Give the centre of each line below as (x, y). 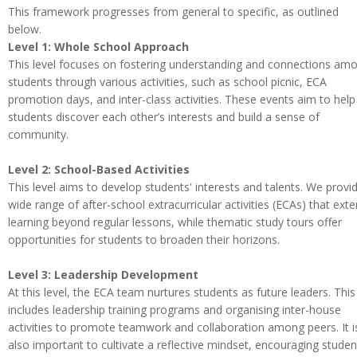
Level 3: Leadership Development (103, 274)
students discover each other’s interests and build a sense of (164, 116)
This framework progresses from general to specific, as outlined (173, 11)
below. (25, 29)
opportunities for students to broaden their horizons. (144, 239)
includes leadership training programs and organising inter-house (175, 309)
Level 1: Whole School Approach (98, 46)
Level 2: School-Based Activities (99, 169)
